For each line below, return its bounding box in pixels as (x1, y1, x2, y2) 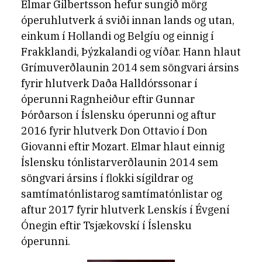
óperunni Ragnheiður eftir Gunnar (21, 92, 195, 106)
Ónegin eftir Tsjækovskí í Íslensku (21, 218, 192, 232)
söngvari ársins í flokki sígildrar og (21, 171, 193, 185)
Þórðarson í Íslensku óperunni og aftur (21, 108, 216, 122)
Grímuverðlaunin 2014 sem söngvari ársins (21, 60, 239, 74)
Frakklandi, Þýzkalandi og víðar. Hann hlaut (21, 44, 241, 58)
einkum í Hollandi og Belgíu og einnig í (21, 29, 214, 43)
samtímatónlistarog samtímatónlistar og (21, 187, 222, 201)
